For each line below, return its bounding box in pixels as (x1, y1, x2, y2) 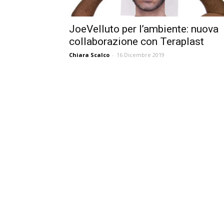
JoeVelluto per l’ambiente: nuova (69, 23, 218, 35)
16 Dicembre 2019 (116, 51, 164, 58)
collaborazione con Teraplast (69, 35, 204, 47)
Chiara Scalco (69, 51, 109, 58)
